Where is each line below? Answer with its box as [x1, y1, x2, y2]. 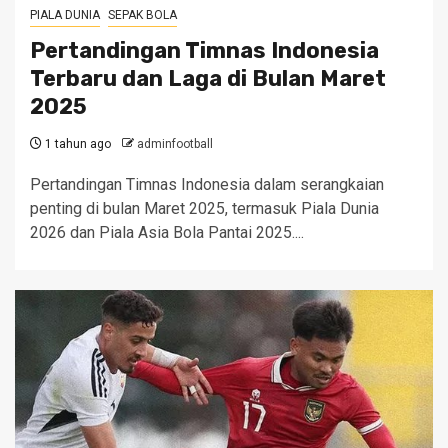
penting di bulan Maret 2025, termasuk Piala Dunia [30, 199, 379, 218]
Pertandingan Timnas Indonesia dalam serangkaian [30, 175, 384, 194]
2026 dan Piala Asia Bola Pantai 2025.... [30, 223, 304, 242]
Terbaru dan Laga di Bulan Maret [30, 65, 386, 92]
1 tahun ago [42, 137, 111, 151]
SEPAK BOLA [108, 8, 177, 22]
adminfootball [137, 137, 213, 151]
